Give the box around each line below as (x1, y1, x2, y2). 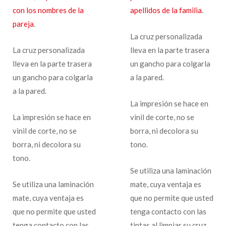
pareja (13, 19, 34, 29)
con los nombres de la (13, 6, 84, 15)
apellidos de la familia (130, 6, 202, 15)
